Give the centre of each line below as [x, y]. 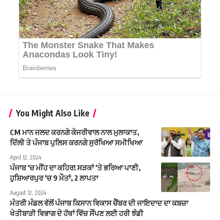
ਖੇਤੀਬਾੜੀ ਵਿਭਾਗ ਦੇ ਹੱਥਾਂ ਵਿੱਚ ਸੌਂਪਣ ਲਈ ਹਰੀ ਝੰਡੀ [77, 213]
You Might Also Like [53, 113]
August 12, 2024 [28, 192]
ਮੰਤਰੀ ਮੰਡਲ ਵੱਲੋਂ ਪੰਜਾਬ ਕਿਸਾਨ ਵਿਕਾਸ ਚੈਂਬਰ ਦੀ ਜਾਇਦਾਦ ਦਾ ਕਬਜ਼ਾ [99, 203]
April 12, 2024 [26, 157]
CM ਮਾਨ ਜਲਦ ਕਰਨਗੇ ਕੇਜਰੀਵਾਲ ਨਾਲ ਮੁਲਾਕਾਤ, [74, 132]
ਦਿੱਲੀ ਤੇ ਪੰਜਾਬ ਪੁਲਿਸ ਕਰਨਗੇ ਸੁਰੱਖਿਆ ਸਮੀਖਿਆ [76, 142]
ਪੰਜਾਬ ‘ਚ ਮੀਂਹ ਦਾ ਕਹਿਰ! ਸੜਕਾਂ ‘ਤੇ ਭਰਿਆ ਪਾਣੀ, [75, 167]
